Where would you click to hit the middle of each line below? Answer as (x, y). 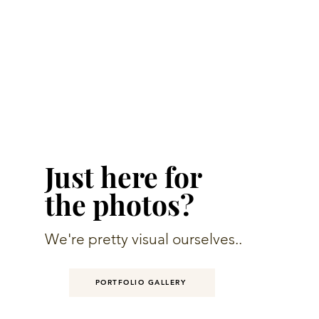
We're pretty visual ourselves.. (143, 239)
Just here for (123, 177)
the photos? (119, 204)
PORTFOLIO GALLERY (141, 282)
